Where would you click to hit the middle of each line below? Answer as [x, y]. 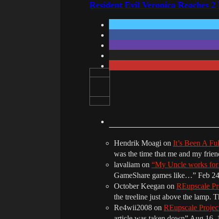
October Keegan [139, 186]
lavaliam [127, 164]
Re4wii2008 [133, 207]
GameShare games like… [153, 175]
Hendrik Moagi [138, 143]
